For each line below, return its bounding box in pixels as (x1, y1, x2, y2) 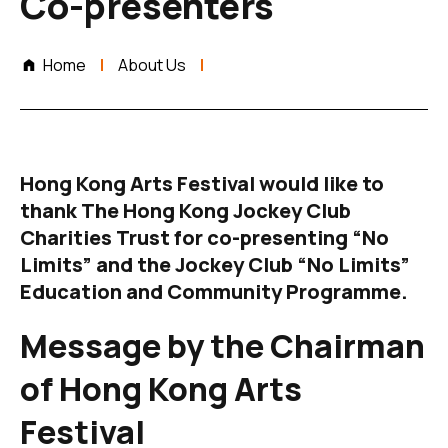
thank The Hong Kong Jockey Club (20, 197, 351, 225)
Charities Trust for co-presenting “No (20, 224, 389, 252)
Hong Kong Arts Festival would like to (20, 170, 384, 198)
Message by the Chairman (20, 324, 425, 369)
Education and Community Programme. (20, 278, 408, 306)
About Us (118, 54, 186, 77)
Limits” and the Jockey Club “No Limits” (20, 251, 410, 279)
